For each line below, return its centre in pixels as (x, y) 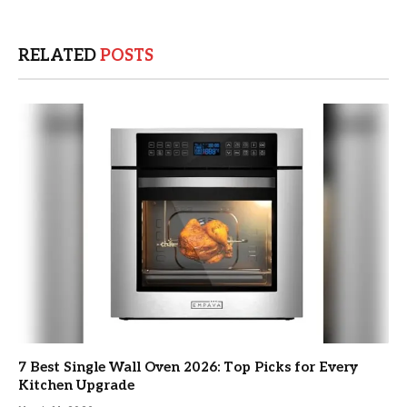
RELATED (59, 56)
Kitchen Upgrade (76, 385)
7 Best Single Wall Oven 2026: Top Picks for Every (188, 367)
